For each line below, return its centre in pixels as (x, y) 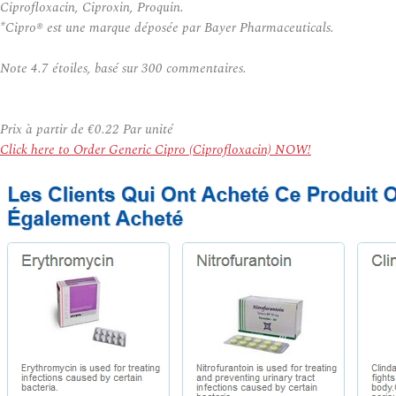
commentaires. (205, 69)
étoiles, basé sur (95, 69)
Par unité (146, 129)
